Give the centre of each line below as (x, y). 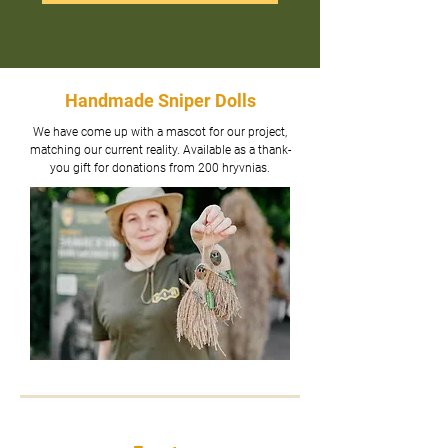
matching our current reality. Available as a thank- (160, 150)
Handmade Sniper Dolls (160, 100)
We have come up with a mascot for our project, (160, 132)
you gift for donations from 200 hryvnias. (160, 168)
